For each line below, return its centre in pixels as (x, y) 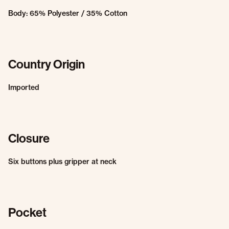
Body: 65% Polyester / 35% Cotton (68, 13)
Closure (29, 138)
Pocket (27, 212)
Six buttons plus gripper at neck (62, 162)
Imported (24, 87)
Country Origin (47, 64)
